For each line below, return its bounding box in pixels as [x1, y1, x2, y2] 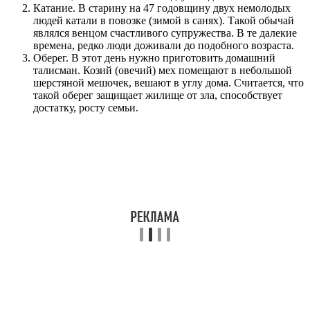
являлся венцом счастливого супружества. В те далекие [33, 26, 297, 39]
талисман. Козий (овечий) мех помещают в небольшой [33, 64, 292, 76]
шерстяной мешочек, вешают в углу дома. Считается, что [33, 76, 304, 89]
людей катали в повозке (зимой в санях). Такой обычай [33, 14, 294, 26]
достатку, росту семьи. [33, 101, 138, 113]
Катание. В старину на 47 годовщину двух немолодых [33, 1, 291, 14]
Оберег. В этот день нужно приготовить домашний [33, 51, 275, 64]
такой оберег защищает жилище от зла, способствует [33, 89, 282, 101]
